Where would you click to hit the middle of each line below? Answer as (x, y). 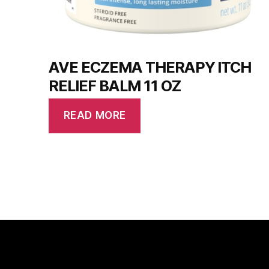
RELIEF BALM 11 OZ (115, 86)
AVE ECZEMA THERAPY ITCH (150, 67)
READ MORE (95, 116)
